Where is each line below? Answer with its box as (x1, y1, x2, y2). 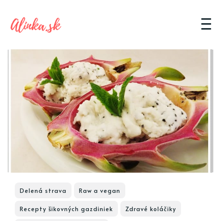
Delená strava (20, 186, 67, 194)
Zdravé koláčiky (125, 205, 176, 213)
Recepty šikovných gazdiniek (20, 205, 113, 213)
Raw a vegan (79, 186, 120, 194)
